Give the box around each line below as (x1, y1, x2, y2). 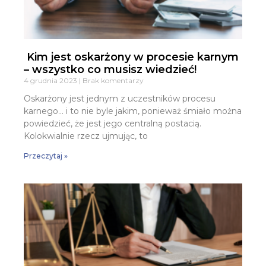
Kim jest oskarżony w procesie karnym (24, 50, 239, 64)
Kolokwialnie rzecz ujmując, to (24, 130, 148, 141)
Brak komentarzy (81, 75, 144, 85)
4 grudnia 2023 (24, 75, 79, 85)
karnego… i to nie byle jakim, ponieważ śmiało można (24, 105, 242, 116)
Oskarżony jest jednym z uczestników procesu (24, 93, 216, 104)
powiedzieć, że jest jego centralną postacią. (24, 118, 201, 129)
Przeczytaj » (24, 151, 68, 160)
